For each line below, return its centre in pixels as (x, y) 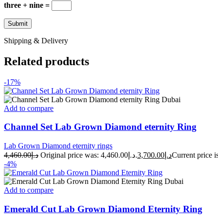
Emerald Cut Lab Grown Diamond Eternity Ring (103, 209)
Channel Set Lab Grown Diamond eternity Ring (100, 127)
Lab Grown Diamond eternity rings (58, 145)
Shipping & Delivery (36, 40)
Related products (46, 61)
